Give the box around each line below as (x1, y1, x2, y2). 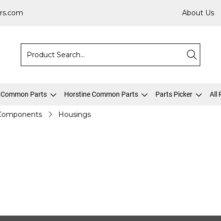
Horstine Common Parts (64, 90, 138, 98)
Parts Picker (155, 90, 192, 98)
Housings (58, 110, 91, 119)
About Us (182, 8, 214, 17)
